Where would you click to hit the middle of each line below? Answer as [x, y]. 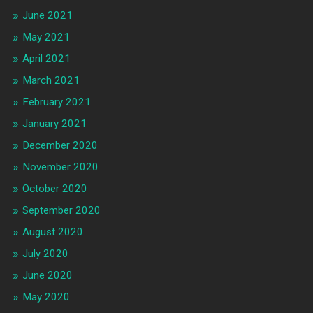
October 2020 [54, 189]
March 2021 [51, 81]
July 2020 [45, 254]
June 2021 [47, 16]
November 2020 [60, 167]
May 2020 [46, 297]
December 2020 [60, 146]
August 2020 [52, 232]
